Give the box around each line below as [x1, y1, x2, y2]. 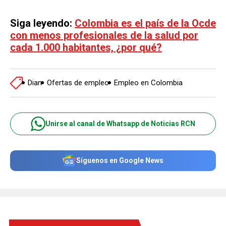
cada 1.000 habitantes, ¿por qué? [10, 41, 162, 53]
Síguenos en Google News [76, 156, 163, 165]
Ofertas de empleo [47, 78, 109, 88]
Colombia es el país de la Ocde [75, 17, 216, 29]
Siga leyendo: [10, 17, 75, 29]
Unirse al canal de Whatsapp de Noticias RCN [45, 120, 195, 128]
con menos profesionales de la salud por [10, 29, 198, 41]
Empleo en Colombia [114, 78, 183, 88]
